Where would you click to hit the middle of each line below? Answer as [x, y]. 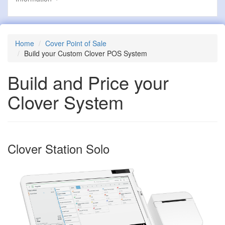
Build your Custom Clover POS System [86, 53]
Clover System [66, 101]
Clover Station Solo [59, 148]
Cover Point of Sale [76, 43]
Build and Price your [88, 82]
